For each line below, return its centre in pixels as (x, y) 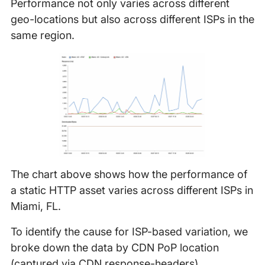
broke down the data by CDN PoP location (114, 248)
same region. (42, 35)
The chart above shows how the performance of (129, 174)
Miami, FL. (35, 206)
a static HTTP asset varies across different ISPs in (132, 190)
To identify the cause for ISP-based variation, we (129, 232)
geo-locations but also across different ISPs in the (132, 20)
